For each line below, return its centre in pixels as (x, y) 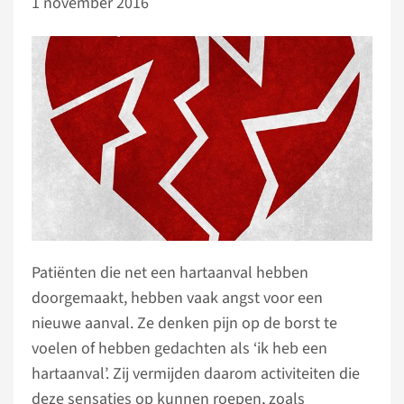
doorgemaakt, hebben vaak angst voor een (177, 298)
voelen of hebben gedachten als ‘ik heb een (179, 348)
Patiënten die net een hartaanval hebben (170, 272)
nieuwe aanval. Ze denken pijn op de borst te (184, 323)
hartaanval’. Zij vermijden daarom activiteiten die (196, 373)
